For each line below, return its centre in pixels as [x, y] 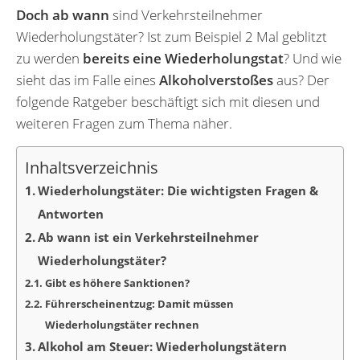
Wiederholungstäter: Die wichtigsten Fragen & [178, 190]
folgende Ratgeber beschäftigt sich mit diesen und [168, 101]
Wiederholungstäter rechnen [122, 324]
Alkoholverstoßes [218, 80]
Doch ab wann [64, 14]
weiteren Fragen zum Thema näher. [124, 123]
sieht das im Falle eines [88, 80]
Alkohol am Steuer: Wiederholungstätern [162, 346]
